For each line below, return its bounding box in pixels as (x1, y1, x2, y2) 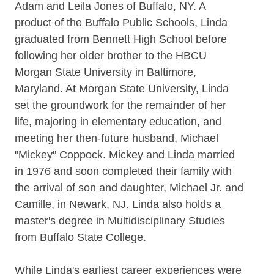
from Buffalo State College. (15, 231, 146, 244)
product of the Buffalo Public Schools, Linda (15, 17, 228, 29)
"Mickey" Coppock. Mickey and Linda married (15, 149, 235, 161)
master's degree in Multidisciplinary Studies (15, 215, 225, 228)
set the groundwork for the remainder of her (15, 99, 226, 112)
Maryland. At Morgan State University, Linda (15, 83, 229, 95)
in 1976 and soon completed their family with (15, 165, 232, 178)
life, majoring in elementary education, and (15, 116, 221, 128)
